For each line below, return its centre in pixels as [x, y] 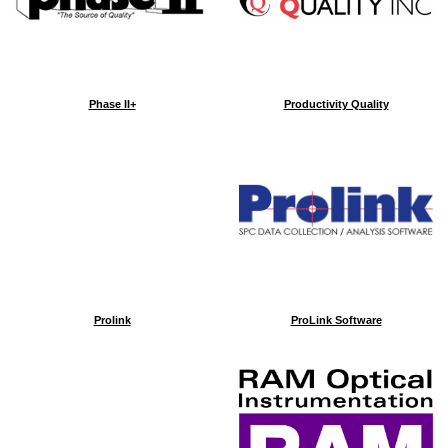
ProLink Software [336, 320]
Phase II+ [112, 104]
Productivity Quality [336, 104]
